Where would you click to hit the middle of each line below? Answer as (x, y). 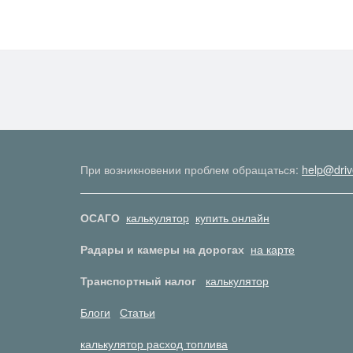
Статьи (137, 312)
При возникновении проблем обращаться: (191, 170)
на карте (273, 249)
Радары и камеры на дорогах (162, 249)
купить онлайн (232, 218)
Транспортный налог (138, 281)
